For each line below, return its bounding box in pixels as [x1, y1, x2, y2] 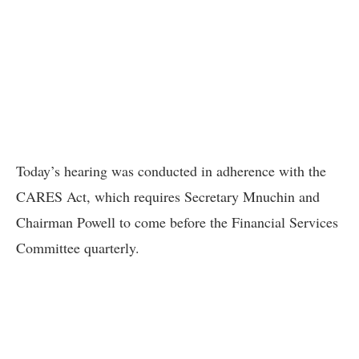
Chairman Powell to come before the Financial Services [16, 212, 338, 232]
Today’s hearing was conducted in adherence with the [16, 160, 326, 180]
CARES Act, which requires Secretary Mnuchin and [16, 186, 320, 206]
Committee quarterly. [16, 237, 144, 257]
